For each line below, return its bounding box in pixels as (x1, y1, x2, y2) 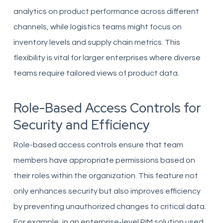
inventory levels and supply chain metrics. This (13, 38, 180, 46)
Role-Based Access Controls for (13, 100, 201, 116)
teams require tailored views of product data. (13, 69, 179, 77)
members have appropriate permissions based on (13, 156, 195, 164)
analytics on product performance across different (13, 7, 199, 15)
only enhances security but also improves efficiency (13, 187, 201, 195)
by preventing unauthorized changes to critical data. (13, 203, 206, 211)
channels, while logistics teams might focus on (13, 23, 182, 31)
